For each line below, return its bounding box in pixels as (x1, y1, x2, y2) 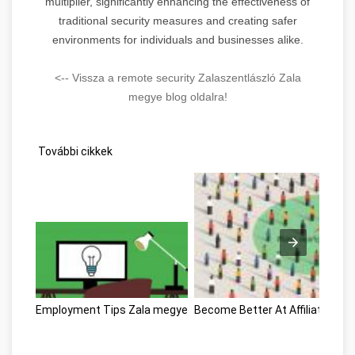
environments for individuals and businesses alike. (52, 32, 303, 46)
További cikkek (36, 144, 113, 158)
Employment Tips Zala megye (36, 303, 188, 316)
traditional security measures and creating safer (58, 13, 297, 27)
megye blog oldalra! (128, 90, 227, 103)
